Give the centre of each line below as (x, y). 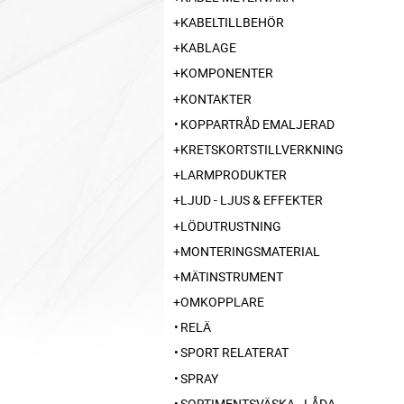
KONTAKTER (216, 98)
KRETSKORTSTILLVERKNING (262, 149)
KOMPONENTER (227, 73)
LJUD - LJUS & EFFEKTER (252, 200)
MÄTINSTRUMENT (232, 276)
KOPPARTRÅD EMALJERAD (257, 124)
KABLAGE (208, 48)
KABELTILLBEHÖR (232, 22)
